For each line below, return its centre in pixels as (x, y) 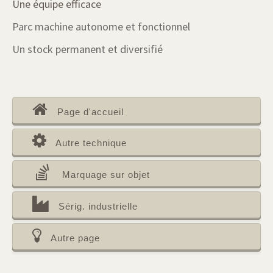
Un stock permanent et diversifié (87, 49)
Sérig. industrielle (98, 206)
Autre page (75, 238)
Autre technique (91, 143)
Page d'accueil (90, 112)
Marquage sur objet (106, 175)
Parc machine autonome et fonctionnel (101, 26)
